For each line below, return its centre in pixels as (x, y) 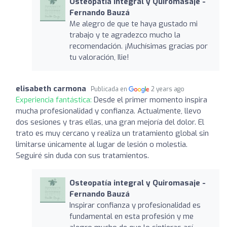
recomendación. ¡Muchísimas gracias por (138, 46)
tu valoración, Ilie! (99, 57)
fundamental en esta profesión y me (131, 216)
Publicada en (110, 89)
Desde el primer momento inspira (150, 100)
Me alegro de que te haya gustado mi (133, 24)
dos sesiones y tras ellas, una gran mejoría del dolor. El (110, 122)
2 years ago (168, 89)
